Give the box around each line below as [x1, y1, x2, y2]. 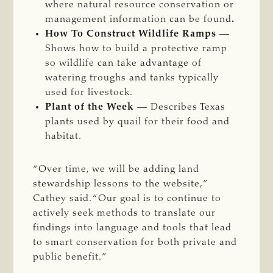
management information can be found [45, 14, 232, 24]
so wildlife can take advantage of [45, 58, 202, 68]
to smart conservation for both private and [33, 237, 238, 247]
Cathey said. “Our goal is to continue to [33, 193, 222, 204]
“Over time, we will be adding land [33, 164, 200, 174]
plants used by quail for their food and [45, 116, 230, 127]
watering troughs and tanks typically [45, 73, 219, 83]
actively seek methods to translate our [33, 208, 216, 218]
